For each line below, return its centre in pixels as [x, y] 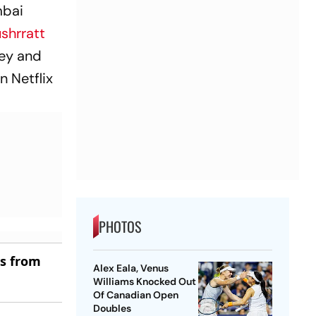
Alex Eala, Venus [130, 268]
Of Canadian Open [135, 295]
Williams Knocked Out [144, 282]
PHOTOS [120, 227]
